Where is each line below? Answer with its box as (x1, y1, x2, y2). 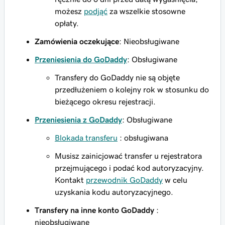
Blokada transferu (55, 134, 118, 142)
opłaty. (55, 19, 79, 27)
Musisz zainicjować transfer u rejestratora (55, 152, 202, 160)
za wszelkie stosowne (107, 7, 185, 15)
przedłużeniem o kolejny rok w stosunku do (55, 85, 209, 93)
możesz (55, 7, 84, 15)
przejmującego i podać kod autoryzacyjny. (55, 164, 204, 172)
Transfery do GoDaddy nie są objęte (55, 73, 180, 81)
